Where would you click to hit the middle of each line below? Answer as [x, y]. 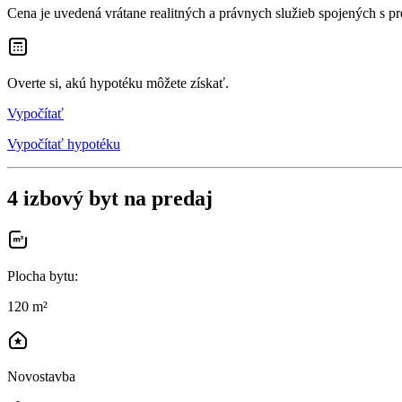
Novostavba [41, 376]
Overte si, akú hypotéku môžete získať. [118, 83]
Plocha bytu [41, 275]
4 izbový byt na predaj [110, 198]
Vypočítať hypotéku [64, 144]
